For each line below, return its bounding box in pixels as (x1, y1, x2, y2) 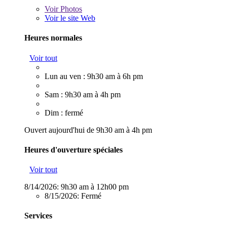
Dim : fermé (45, 108, 83, 117)
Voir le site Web (45, 14, 95, 23)
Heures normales (24, 33, 82, 43)
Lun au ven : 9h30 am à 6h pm (45, 71, 143, 81)
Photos (58, 5, 82, 14)
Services (24, 211, 52, 220)
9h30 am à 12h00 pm (61, 182, 129, 192)
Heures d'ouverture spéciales (24, 145, 123, 154)
